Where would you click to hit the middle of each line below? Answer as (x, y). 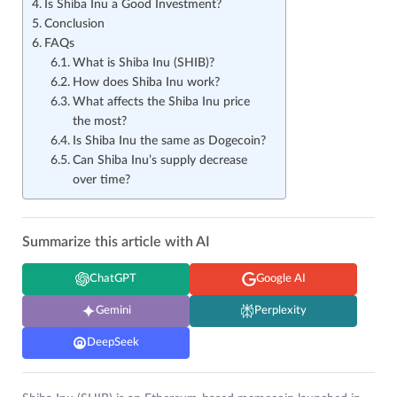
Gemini (113, 311)
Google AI (280, 279)
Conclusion (74, 24)
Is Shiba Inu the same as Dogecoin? (169, 141)
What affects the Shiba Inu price (161, 102)
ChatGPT (113, 279)
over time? (103, 180)
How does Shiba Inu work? (146, 83)
